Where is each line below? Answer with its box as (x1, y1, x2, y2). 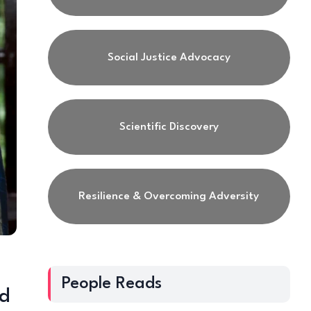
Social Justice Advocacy (107, 51, 230, 63)
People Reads (61, 275, 162, 292)
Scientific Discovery (119, 121, 219, 133)
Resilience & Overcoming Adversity (78, 190, 260, 202)
